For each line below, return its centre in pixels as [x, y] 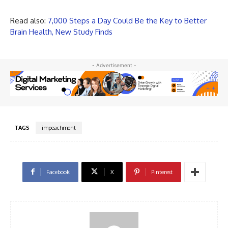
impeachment [59, 127]
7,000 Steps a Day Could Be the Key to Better [127, 20]
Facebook [58, 172]
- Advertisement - [114, 65]
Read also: [29, 20]
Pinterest [162, 172]
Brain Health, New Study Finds [61, 32]
